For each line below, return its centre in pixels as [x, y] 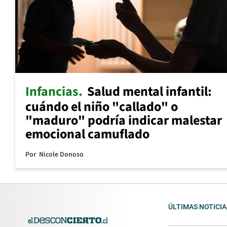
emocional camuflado [87, 134]
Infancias [52, 91]
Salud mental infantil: [149, 91]
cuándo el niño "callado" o [102, 106]
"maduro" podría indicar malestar [124, 120]
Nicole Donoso [61, 154]
